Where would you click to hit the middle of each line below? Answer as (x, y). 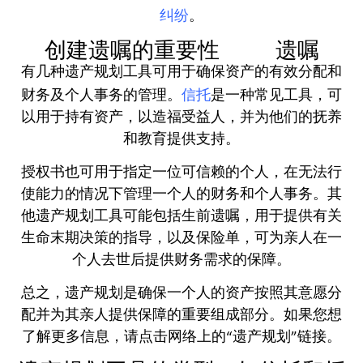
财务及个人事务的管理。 (101, 96)
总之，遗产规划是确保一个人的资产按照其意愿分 (181, 294)
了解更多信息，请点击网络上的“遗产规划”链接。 (181, 338)
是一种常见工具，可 (276, 96)
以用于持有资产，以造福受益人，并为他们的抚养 (181, 117)
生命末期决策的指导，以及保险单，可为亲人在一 (181, 238)
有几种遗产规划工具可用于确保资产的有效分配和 (181, 72)
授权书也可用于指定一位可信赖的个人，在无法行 (181, 173)
